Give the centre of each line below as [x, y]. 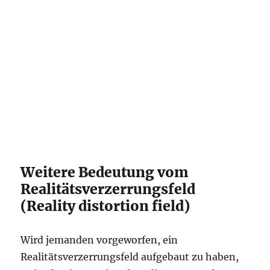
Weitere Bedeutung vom [105, 172]
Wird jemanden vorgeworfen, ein [99, 240]
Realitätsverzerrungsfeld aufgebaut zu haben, [130, 257]
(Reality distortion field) [105, 206]
